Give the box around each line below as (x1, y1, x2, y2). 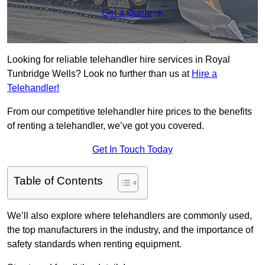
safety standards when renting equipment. (7, 239, 182, 250)
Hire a (192, 69, 217, 79)
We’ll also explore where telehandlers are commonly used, (7, 211, 252, 221)
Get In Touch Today (92, 144, 173, 155)
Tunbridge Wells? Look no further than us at (7, 69, 192, 79)
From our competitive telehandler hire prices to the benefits (7, 106, 252, 117)
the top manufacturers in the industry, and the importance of (7, 225, 253, 235)
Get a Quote (101, 8, 152, 18)
